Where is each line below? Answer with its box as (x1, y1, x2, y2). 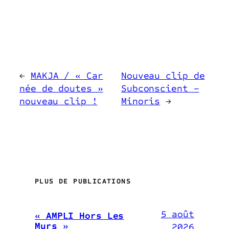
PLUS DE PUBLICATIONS (35, 176, 131, 186)
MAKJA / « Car (30, 70, 103, 81)
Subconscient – (121, 82, 199, 94)
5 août (161, 208, 194, 220)
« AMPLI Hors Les (35, 210, 124, 221)
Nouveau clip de (121, 70, 205, 81)
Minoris (121, 95, 161, 107)
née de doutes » (19, 82, 103, 94)
